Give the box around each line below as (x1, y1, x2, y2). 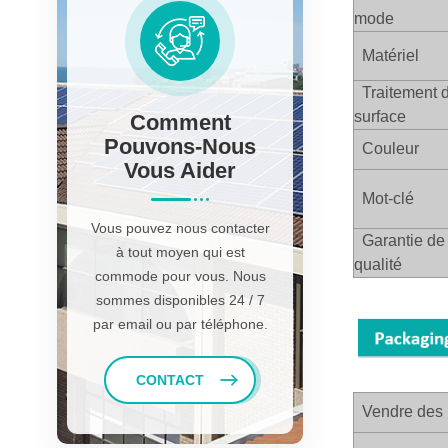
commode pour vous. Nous (94, 267, 266, 284)
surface (354, 107, 406, 125)
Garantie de (354, 231, 445, 249)
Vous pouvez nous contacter (90, 219, 270, 236)
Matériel (354, 46, 419, 64)
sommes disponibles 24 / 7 (95, 291, 265, 308)
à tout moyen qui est (115, 243, 245, 260)
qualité (354, 255, 402, 273)
